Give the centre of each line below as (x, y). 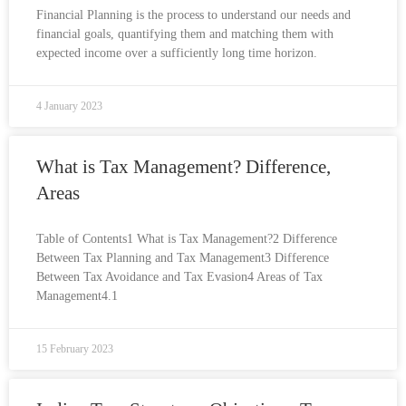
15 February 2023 (75, 349)
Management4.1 (77, 296)
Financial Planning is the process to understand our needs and (193, 15)
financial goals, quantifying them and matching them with (185, 34)
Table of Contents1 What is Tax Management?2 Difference (187, 239)
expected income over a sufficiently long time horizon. (177, 53)
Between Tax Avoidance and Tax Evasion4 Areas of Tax (179, 277)
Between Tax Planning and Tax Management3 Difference (183, 258)
